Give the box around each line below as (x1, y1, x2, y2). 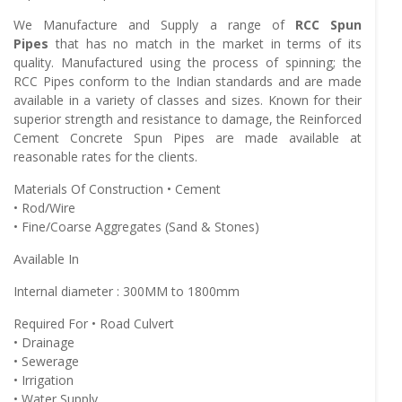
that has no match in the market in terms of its (48, 34, 362, 52)
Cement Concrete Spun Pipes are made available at (13, 128, 362, 146)
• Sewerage (13, 352, 79, 370)
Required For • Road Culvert (13, 314, 174, 332)
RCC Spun (294, 15, 362, 33)
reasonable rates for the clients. (13, 147, 197, 165)
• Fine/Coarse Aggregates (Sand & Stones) (13, 217, 259, 235)
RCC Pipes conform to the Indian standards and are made (13, 72, 362, 90)
